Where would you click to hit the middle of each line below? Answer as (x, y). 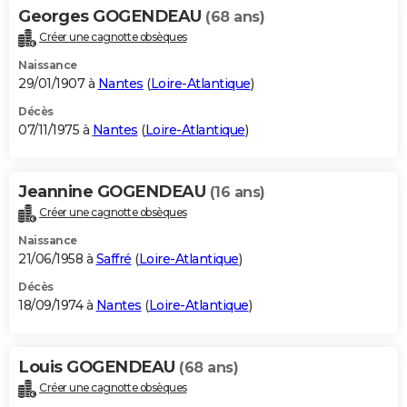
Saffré (114, 259)
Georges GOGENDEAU (112, 17)
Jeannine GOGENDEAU (114, 192)
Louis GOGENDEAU (99, 367)
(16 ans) (237, 193)
